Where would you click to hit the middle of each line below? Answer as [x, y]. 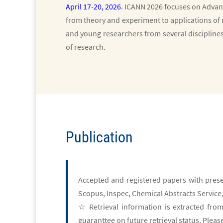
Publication [99, 137]
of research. [86, 47]
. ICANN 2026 [143, 6]
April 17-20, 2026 [93, 6]
